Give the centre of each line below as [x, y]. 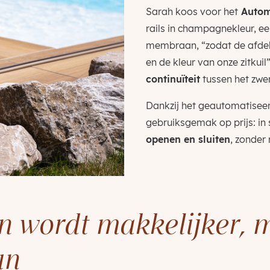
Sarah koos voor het [192, 12]
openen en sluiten [188, 140]
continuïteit [173, 79]
